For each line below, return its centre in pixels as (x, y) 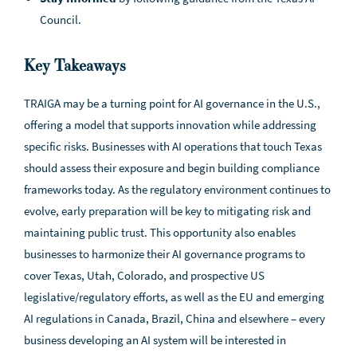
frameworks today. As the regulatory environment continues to (177, 189)
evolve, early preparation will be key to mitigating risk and (167, 211)
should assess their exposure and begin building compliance (172, 168)
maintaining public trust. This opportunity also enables (160, 232)
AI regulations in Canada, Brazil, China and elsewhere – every (175, 318)
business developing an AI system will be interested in (155, 340)
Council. (61, 20)
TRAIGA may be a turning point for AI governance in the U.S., (172, 103)
